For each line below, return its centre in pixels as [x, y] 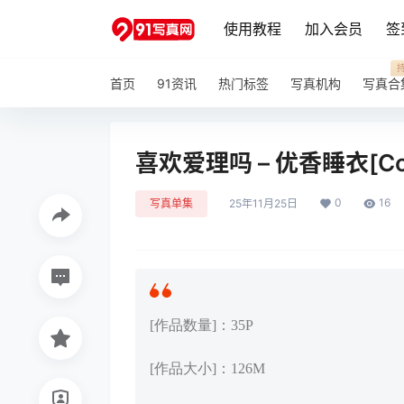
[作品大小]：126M [207, 369]
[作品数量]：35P [202, 325]
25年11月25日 [263, 203]
